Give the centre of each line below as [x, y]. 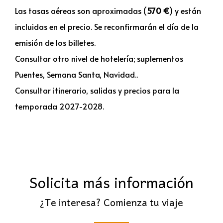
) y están [185, 10]
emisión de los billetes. [55, 42]
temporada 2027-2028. [59, 106]
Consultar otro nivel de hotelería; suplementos [99, 58]
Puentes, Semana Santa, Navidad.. [76, 74]
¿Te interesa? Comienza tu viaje [111, 202]
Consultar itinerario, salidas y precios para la [97, 90]
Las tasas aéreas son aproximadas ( [81, 10]
